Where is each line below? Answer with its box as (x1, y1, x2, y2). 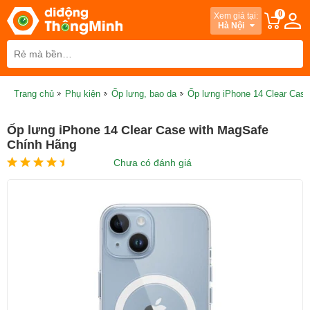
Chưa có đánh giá (113, 157, 192, 168)
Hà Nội (217, 21, 246, 30)
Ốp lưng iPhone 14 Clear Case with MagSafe (7, 123, 268, 137)
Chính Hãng (7, 138, 77, 152)
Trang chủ (14, 89, 54, 99)
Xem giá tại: (214, 11, 258, 21)
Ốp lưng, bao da (111, 89, 176, 99)
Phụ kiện (65, 89, 100, 99)
